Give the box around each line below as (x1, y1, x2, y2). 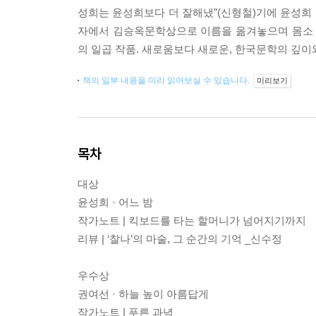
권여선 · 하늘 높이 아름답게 (78, 288, 209, 300)
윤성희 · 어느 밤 (78, 196, 153, 209)
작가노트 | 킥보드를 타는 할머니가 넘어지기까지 (78, 214, 306, 227)
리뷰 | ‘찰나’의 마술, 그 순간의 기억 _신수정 (78, 233, 282, 245)
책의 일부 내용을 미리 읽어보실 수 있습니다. (83, 75, 252, 86)
